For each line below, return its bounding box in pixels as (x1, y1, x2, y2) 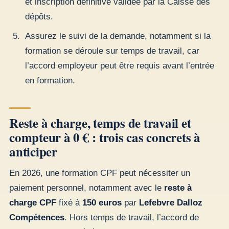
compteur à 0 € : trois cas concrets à (9, 127, 200, 147)
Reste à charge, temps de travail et (9, 113, 191, 132)
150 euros (82, 198, 122, 208)
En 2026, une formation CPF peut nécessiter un (9, 168, 190, 178)
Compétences (9, 213, 64, 223)
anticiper (9, 142, 57, 161)
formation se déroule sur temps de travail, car (25, 46, 199, 56)
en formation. (25, 76, 75, 86)
